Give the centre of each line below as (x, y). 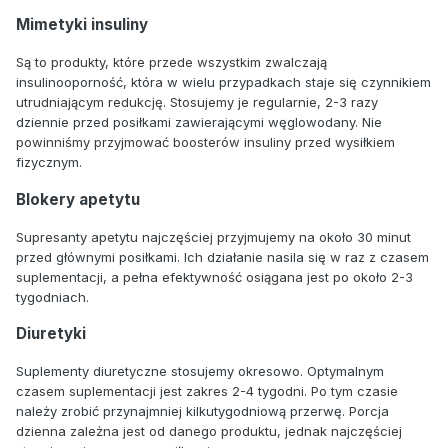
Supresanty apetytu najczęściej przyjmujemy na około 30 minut (213, 236)
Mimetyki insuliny (82, 25)
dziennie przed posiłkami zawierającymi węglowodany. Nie (199, 122)
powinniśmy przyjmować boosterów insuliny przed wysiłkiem (205, 142)
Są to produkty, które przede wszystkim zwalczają (171, 62)
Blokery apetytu (78, 199)
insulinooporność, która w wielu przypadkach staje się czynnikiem (223, 82)
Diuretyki (51, 333)
